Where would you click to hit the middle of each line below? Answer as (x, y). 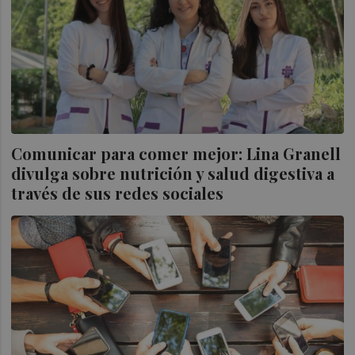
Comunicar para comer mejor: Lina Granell (176, 154)
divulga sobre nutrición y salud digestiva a (173, 174)
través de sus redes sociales (118, 193)
